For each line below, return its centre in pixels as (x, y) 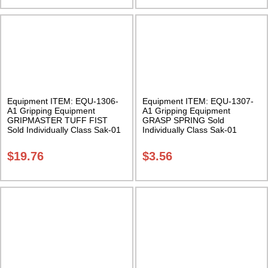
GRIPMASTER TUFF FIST (57, 121)
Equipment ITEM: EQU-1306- (63, 101)
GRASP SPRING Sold (183, 121)
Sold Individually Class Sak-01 (64, 130)
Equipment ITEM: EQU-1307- (198, 101)
